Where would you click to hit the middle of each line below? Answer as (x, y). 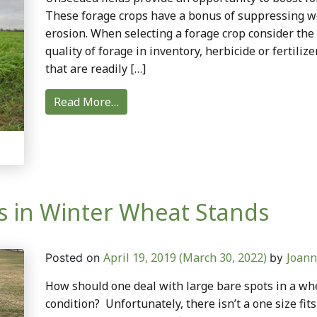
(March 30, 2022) (223, 257)
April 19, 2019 (139, 257)
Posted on (74, 257)
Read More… (86, 102)
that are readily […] (95, 68)
